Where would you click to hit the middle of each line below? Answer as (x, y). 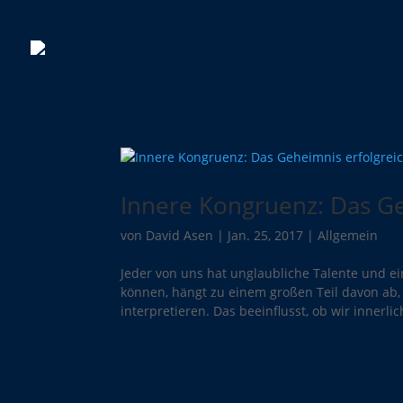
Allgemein (348, 235)
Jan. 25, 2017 (266, 235)
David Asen (180, 235)
